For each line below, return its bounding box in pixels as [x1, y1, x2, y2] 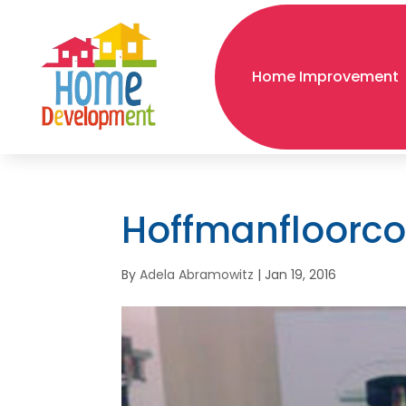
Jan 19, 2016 [265, 266, 337, 284]
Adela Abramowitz [140, 266, 255, 284]
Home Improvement [252, 66, 400, 87]
